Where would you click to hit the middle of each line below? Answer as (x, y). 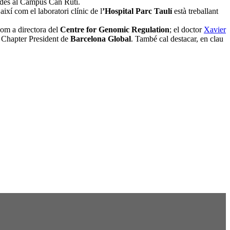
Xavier (215, 30)
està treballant (196, 11)
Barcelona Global (101, 39)
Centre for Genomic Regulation (115, 30)
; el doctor (187, 30)
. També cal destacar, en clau (177, 39)
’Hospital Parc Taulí (138, 11)
